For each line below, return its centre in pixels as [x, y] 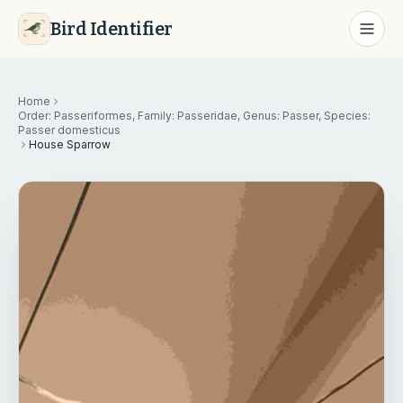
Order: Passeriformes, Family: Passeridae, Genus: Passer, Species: [194, 116]
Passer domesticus [69, 130]
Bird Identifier [112, 29]
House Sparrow [70, 144]
